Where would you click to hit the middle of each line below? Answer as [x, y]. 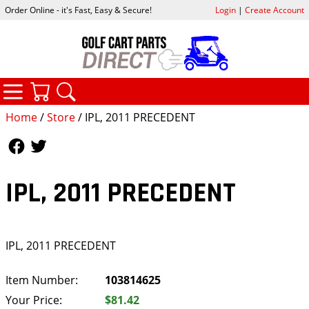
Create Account [274, 10]
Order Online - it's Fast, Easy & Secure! [79, 10]
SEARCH [130, 86]
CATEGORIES [90, 85]
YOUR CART [113, 86]
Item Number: [42, 280]
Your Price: [34, 300]
